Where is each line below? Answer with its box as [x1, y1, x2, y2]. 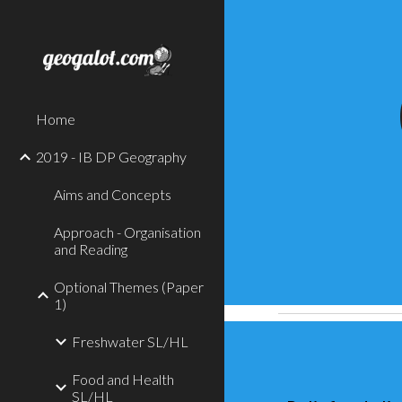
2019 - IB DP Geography [36, 148, 187, 165]
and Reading [54, 240, 127, 258]
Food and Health [72, 371, 174, 388]
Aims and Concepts [54, 186, 171, 203]
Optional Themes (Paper [54, 278, 204, 295]
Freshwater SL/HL [72, 333, 188, 350]
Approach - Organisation [54, 223, 201, 240]
